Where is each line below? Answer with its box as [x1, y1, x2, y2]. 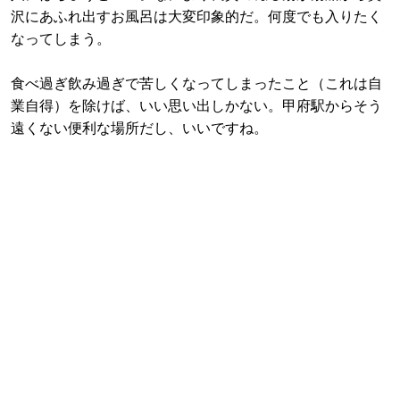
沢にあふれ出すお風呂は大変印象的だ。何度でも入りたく [11, 9, 382, 24]
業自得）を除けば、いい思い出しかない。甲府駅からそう [11, 98, 382, 113]
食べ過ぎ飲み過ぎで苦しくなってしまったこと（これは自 [11, 76, 382, 91]
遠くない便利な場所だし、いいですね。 [11, 121, 268, 136]
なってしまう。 [11, 31, 111, 46]
